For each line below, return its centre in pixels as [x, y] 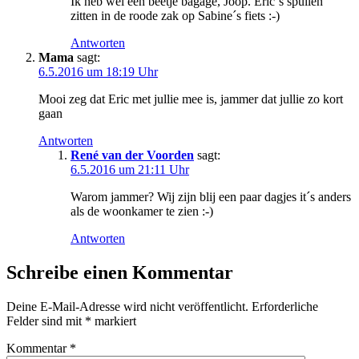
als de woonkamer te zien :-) [142, 211]
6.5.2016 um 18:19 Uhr [98, 71]
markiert [114, 321]
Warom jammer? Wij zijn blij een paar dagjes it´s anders [211, 196]
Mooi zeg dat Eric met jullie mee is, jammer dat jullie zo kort [191, 99]
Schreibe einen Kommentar [120, 272]
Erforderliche [285, 306]
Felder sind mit [46, 321]
